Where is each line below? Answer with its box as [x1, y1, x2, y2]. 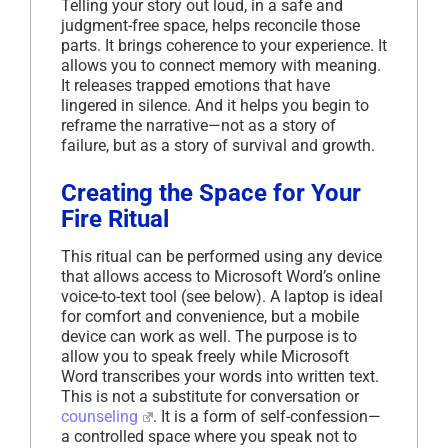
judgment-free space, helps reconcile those [61, 15, 360, 35]
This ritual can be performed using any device [61, 246, 382, 266]
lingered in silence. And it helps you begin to [61, 95, 369, 115]
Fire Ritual [61, 204, 169, 233]
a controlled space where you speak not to [61, 426, 357, 446]
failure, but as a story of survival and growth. [61, 135, 375, 155]
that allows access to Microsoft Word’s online [61, 266, 380, 286]
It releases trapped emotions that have [61, 75, 330, 95]
